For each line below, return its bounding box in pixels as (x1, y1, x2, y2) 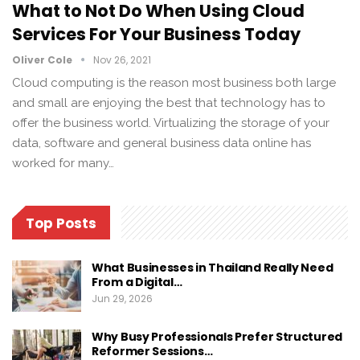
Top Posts (26, 213, 96, 233)
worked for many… (12, 155, 114, 170)
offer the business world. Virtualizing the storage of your (12, 115, 329, 130)
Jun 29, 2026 (92, 292, 153, 306)
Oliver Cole (12, 52, 75, 67)
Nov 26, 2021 (93, 52, 151, 67)
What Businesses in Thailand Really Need (92, 260, 333, 276)
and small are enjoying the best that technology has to (12, 95, 325, 110)
